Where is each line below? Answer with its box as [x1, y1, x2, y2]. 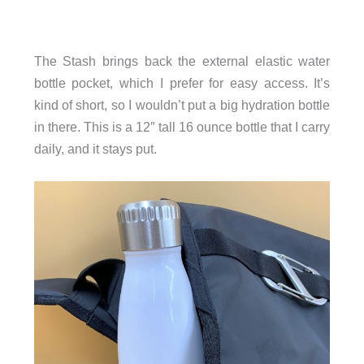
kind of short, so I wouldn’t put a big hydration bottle [33, 97, 331, 112]
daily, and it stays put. [33, 141, 157, 156]
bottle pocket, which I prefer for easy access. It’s [33, 75, 331, 90]
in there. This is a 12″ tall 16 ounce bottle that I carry [33, 119, 331, 134]
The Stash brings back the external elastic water [33, 53, 331, 68]
